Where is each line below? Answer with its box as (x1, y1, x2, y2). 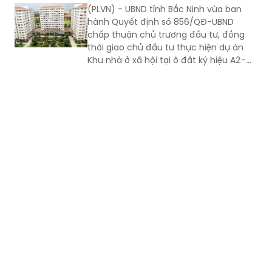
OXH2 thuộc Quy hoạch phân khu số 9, (87, 66, 251, 79)
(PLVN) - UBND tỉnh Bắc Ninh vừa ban (87, 2, 242, 15)
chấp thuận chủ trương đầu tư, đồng (87, 28, 245, 41)
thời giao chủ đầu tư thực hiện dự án (87, 41, 243, 53)
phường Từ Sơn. (87, 79, 153, 92)
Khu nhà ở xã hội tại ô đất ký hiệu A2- (87, 53, 246, 66)
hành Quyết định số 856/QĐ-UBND (87, 15, 234, 28)
